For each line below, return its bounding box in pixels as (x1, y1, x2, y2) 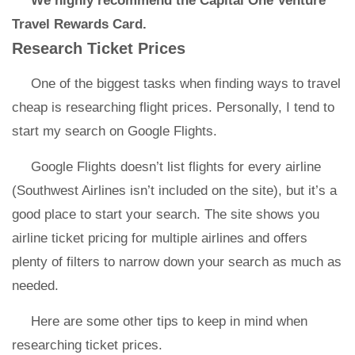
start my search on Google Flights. (12, 124, 217, 139)
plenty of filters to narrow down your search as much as (12, 254, 342, 269)
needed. (12, 278, 59, 293)
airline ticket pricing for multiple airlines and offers (12, 231, 307, 246)
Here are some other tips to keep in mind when (31, 314, 307, 329)
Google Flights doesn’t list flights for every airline (31, 159, 321, 174)
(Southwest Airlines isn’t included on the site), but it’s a (12, 183, 337, 198)
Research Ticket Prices (12, 40, 185, 57)
